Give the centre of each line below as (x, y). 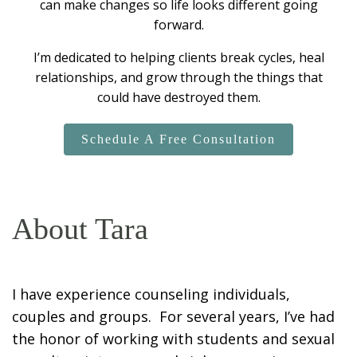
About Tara (80, 228)
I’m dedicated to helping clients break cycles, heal (178, 57)
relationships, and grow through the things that (178, 77)
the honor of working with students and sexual (173, 338)
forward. (178, 24)
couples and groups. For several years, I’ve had (173, 316)
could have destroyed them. (178, 97)
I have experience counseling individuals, (151, 294)
